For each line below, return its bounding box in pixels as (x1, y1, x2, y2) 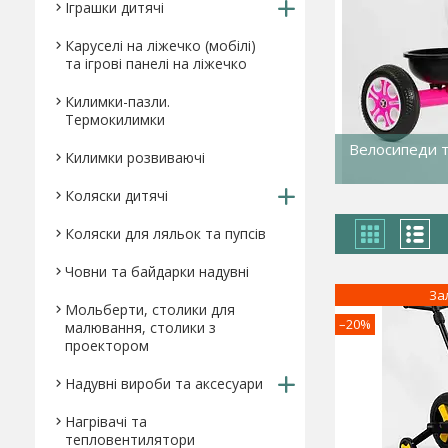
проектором (65, 336, 149, 355)
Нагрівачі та (65, 412, 147, 431)
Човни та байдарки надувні (65, 262, 249, 281)
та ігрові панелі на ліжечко (65, 54, 247, 73)
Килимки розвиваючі (65, 148, 205, 167)
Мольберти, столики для (65, 300, 235, 319)
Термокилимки (65, 110, 165, 129)
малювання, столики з (65, 318, 216, 337)
